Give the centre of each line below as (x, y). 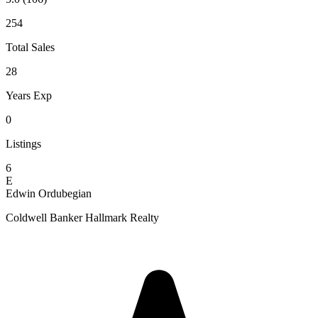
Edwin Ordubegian (49, 193)
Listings (23, 143)
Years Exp (29, 95)
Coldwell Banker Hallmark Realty (82, 217)
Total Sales (30, 47)
